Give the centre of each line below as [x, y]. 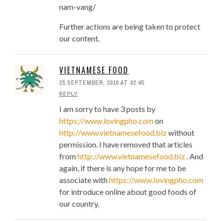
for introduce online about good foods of [128, 192]
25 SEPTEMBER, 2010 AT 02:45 [102, 83]
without [181, 133]
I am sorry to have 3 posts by [107, 109]
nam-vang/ [77, 7]
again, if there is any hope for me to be [123, 168]
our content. [79, 38]
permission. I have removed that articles [126, 145]
